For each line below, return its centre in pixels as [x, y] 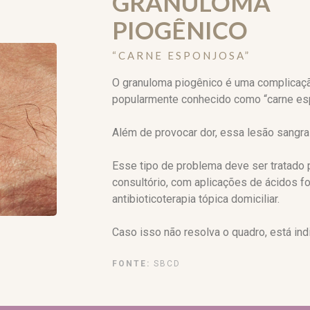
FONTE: [131, 263]
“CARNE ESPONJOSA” [181, 55]
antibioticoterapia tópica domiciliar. [196, 199]
